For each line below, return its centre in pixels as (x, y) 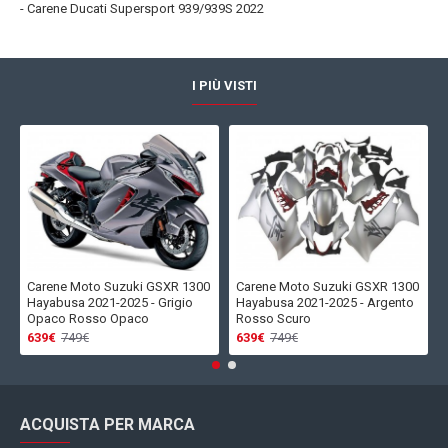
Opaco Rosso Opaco (88, 319)
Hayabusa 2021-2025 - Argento (325, 303)
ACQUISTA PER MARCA (107, 425)
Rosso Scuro (273, 319)
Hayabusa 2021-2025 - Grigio (110, 303)
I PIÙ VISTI (224, 86)
